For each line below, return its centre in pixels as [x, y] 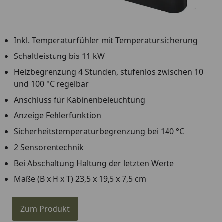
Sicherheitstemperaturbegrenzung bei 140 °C [99, 131]
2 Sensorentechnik [49, 147]
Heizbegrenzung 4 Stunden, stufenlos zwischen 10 [109, 72]
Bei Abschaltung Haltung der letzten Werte [94, 163]
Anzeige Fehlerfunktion [57, 115]
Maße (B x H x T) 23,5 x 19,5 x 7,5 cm [80, 179]
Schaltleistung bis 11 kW [59, 56]
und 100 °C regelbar [51, 83]
